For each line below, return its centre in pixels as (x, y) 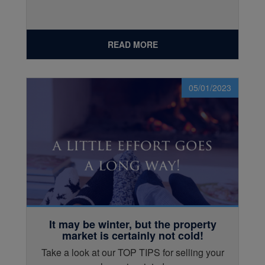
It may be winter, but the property (132, 224)
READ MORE (132, 45)
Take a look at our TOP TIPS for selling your (132, 252)
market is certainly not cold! (132, 236)
